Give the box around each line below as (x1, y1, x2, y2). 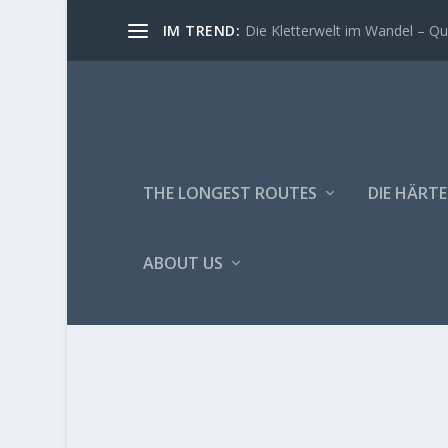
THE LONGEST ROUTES (142, 181, 317, 204)
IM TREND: (162, 20, 241, 40)
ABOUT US (142, 251, 223, 274)
